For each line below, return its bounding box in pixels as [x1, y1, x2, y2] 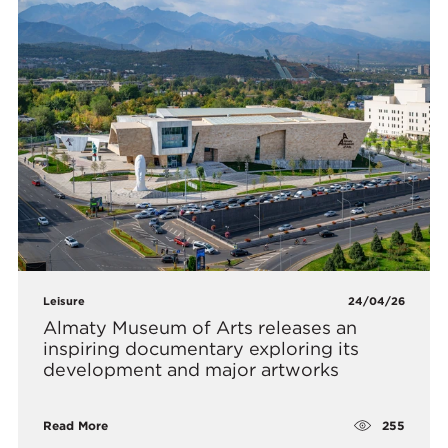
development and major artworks [43, 359, 340, 381]
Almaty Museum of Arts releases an [43, 317, 358, 339]
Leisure [43, 294, 86, 309]
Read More [43, 418, 109, 434]
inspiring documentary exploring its [43, 338, 360, 360]
